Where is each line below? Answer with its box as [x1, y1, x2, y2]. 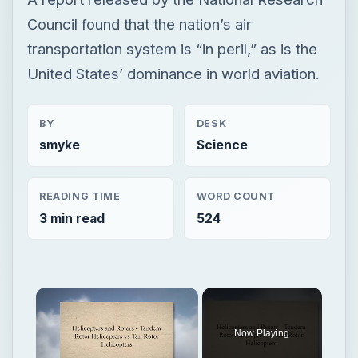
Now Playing [234, 327, 290, 339]
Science [196, 137, 248, 153]
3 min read [38, 210, 105, 226]
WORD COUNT [196, 190, 276, 203]
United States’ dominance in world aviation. [26, 64, 320, 82]
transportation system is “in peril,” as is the [26, 39, 317, 58]
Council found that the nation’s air [26, 14, 252, 33]
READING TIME [38, 190, 121, 203]
